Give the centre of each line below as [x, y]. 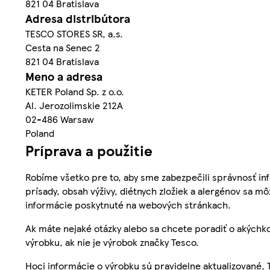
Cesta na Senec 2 [63, 47]
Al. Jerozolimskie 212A [74, 105]
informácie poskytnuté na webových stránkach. [128, 204]
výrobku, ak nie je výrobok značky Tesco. [112, 242]
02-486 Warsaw [60, 119]
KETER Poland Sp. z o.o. [75, 91]
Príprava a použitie [89, 150]
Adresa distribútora [78, 18]
